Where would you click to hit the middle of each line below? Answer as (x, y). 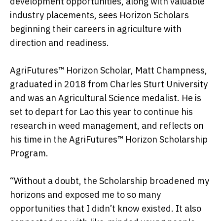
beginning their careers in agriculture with (96, 29)
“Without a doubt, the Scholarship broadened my (110, 181)
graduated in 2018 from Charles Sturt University (109, 84)
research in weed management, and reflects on (107, 126)
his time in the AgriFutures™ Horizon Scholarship (109, 140)
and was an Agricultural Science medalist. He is (106, 98)
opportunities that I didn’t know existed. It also (106, 209)
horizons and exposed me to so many (85, 195)
